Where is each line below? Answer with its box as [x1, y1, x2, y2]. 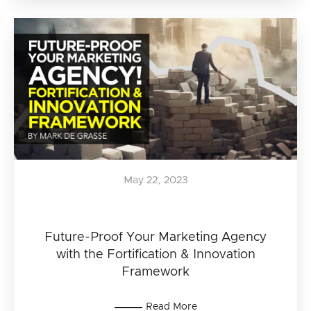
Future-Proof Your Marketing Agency [44, 231, 267, 244]
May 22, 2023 [123, 175, 188, 185]
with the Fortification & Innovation [56, 249, 255, 261]
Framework [121, 266, 190, 278]
